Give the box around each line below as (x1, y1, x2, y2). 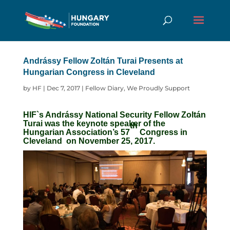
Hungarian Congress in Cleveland (23, 68, 155, 76)
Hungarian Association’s (23, 128, 121, 137)
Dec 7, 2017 (46, 84, 80, 92)
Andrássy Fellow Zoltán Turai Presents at (23, 56, 183, 65)
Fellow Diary (85, 84, 124, 92)
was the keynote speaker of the (42, 119, 165, 128)
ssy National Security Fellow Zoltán (69, 110, 206, 119)
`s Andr (36, 110, 65, 119)
